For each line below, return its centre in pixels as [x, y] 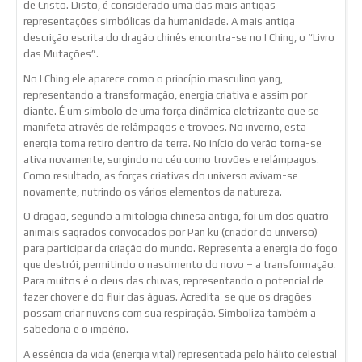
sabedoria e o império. [76, 330]
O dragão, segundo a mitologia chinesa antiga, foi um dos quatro [176, 217]
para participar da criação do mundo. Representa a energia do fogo [181, 249]
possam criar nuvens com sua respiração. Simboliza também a [170, 314]
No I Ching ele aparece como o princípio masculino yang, [153, 78]
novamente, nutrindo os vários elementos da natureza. [153, 192]
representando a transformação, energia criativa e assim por [165, 95]
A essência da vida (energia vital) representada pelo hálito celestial [180, 354]
